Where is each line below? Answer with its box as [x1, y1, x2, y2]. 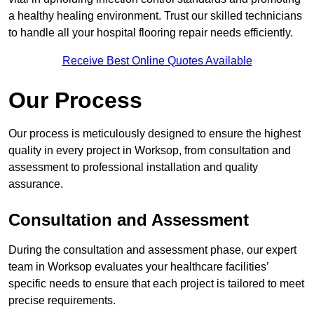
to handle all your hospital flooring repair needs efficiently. [8, 27, 293, 39]
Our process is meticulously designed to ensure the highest [8, 128, 301, 140]
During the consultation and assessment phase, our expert [8, 244, 296, 257]
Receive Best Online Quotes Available [62, 55, 252, 67]
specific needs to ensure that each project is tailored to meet [8, 278, 304, 290]
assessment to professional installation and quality [8, 161, 258, 174]
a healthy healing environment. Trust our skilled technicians [8, 10, 302, 22]
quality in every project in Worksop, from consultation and [8, 144, 291, 157]
